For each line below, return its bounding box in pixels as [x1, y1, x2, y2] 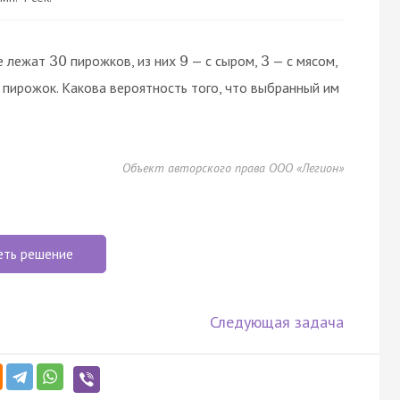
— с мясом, [270, 51, 337, 70]
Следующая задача [209, 311, 344, 332]
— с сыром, [188, 51, 261, 70]
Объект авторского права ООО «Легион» [121, 159, 344, 176]
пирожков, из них [67, 51, 179, 70]
